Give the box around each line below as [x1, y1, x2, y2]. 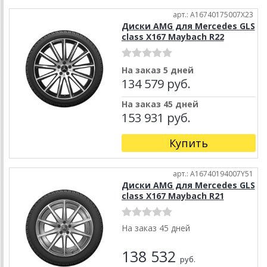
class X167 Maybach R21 [121, 190, 224, 202]
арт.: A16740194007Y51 [173, 169, 253, 179]
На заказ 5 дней [121, 64, 194, 76]
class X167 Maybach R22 [121, 31, 224, 43]
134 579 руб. [121, 76, 191, 92]
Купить [169, 136, 208, 151]
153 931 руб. [121, 110, 191, 126]
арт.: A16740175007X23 [173, 10, 253, 20]
